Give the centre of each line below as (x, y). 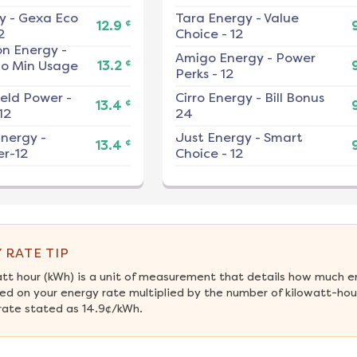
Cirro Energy (214, 98)
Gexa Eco (48, 18)
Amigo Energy (219, 58)
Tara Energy (214, 18)
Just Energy (213, 138)
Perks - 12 (204, 74)
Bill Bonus (294, 98)
